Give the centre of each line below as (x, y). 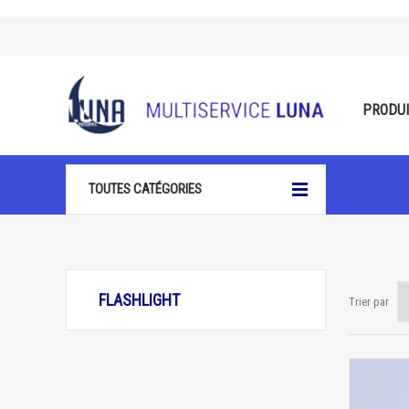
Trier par (369, 301)
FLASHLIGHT (139, 300)
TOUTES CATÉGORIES (145, 189)
